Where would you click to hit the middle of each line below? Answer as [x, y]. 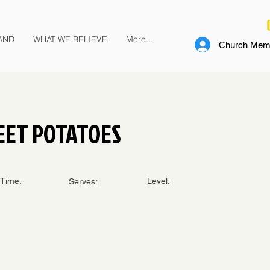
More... [140, 39]
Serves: [83, 181]
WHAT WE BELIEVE [70, 39]
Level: [159, 181]
